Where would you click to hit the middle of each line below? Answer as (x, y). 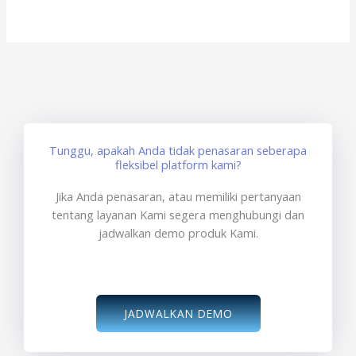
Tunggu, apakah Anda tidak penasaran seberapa (178, 151)
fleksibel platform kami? (178, 165)
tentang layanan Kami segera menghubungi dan (178, 215)
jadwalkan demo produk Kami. (178, 233)
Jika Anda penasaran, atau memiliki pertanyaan (178, 197)
